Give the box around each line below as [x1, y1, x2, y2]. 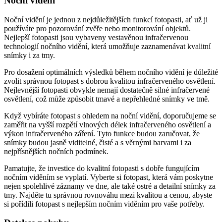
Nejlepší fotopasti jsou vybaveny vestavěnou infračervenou [4, 33, 188, 42]
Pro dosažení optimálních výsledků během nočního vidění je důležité [4, 67, 218, 76]
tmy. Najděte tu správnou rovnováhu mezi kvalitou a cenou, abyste [4, 190, 212, 199]
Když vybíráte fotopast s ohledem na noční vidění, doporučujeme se [4, 111, 216, 120]
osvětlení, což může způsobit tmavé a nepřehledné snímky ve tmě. [4, 94, 210, 103]
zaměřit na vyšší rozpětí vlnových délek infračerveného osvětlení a [4, 120, 211, 129]
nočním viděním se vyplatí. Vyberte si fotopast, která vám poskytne [4, 172, 213, 181]
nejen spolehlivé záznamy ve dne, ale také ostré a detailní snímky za [4, 181, 216, 190]
